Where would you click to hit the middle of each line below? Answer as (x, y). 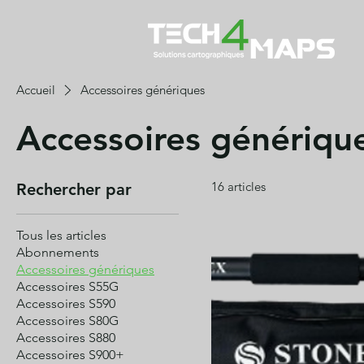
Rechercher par (74, 190)
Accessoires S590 (66, 304)
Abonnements (58, 253)
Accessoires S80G (67, 321)
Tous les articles (61, 236)
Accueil (36, 90)
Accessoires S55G (67, 287)
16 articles (238, 187)
